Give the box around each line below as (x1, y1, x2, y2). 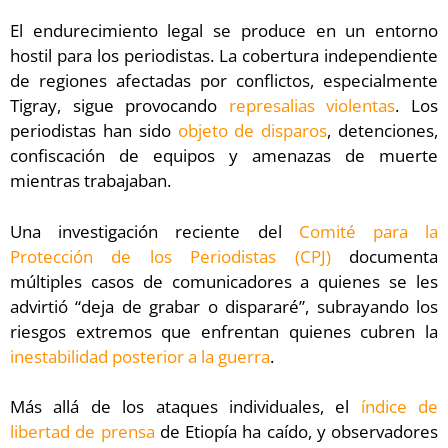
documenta (330, 244, 439, 268)
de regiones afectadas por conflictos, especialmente (10, 69, 438, 93)
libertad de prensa (10, 420, 155, 444)
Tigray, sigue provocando (10, 94, 229, 118)
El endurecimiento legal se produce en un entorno (10, 19, 438, 43)
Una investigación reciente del (10, 219, 299, 243)
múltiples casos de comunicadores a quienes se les (10, 269, 438, 293)
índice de (360, 395, 438, 419)
